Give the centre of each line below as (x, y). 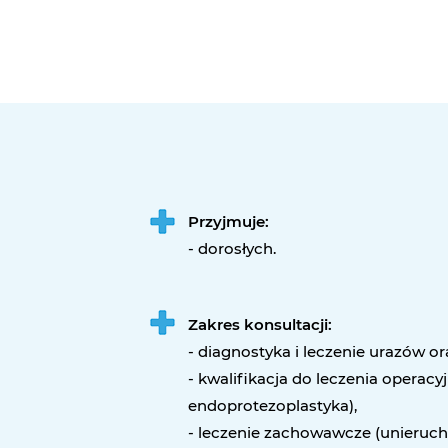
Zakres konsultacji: (260, 324)
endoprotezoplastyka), (272, 405)
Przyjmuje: (228, 221)
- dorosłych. (232, 248)
